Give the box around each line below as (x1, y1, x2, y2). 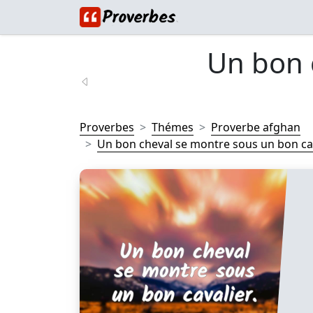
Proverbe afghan (211, 119, 300, 135)
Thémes (152, 119, 194, 135)
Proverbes (80, 119, 134, 135)
